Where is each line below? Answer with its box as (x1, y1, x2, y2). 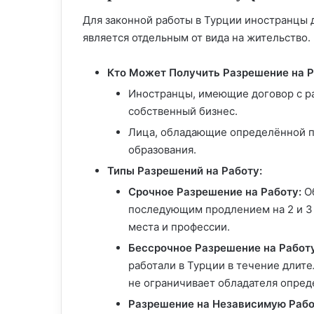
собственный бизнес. (128, 104, 238, 118)
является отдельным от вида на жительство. (83, 31, 310, 45)
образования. (128, 143, 196, 157)
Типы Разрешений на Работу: (107, 164, 262, 178)
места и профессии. (128, 220, 230, 234)
